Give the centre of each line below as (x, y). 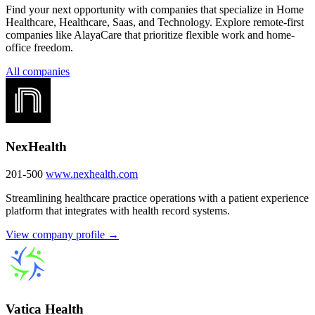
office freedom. (39, 48)
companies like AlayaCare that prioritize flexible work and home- (150, 35)
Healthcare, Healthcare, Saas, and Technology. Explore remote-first (155, 22)
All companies (38, 72)
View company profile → (62, 234)
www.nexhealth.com (92, 174)
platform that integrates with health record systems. (118, 210)
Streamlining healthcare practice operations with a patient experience (157, 198)
